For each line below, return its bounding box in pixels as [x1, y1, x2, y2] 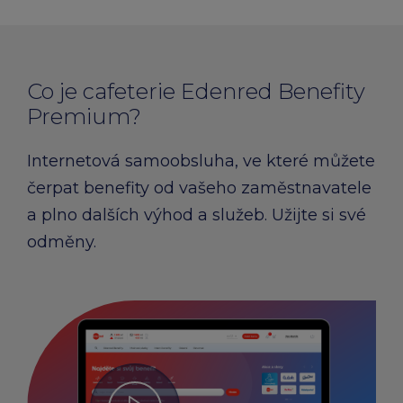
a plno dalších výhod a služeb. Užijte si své [27, 205, 366, 225]
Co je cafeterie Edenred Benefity [27, 78, 365, 104]
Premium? [27, 103, 141, 130]
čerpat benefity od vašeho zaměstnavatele [27, 178, 372, 198]
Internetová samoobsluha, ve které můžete [27, 151, 375, 171]
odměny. [27, 232, 96, 252]
